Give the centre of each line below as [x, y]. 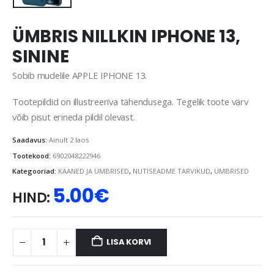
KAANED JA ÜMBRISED [94, 171]
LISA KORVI [129, 242]
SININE [41, 56]
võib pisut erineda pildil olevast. [74, 117]
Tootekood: [32, 155]
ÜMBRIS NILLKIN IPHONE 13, [127, 36]
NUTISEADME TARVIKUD [172, 171]
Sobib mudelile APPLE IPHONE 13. [80, 75]
